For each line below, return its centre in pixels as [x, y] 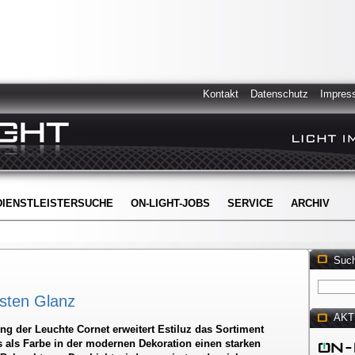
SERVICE [250, 203]
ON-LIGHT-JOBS [170, 203]
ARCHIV [310, 203]
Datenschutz [279, 94]
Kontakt [221, 94]
